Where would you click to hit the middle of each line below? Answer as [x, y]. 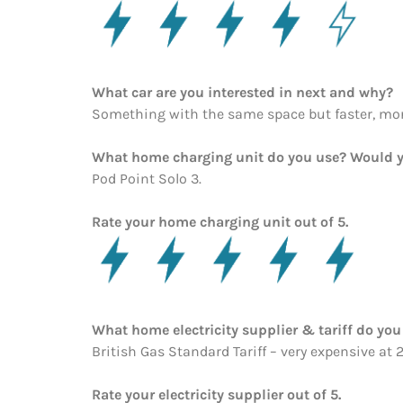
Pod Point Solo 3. [147, 178]
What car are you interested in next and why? [242, 92]
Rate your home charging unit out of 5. [220, 221]
